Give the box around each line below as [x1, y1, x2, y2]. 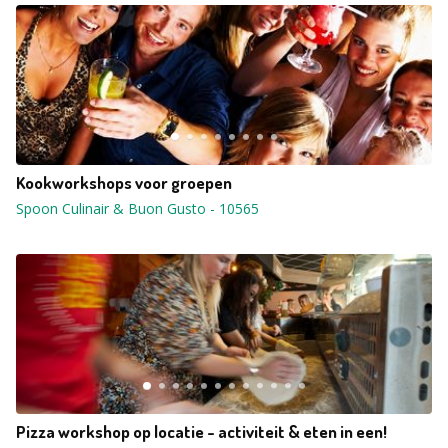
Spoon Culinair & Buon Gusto [16, 199, 206, 218]
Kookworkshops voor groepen [16, 172, 232, 193]
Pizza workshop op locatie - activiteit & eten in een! [16, 421, 387, 442]
